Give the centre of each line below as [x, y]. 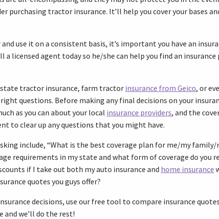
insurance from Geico [161, 88]
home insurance [187, 169]
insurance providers [139, 112]
